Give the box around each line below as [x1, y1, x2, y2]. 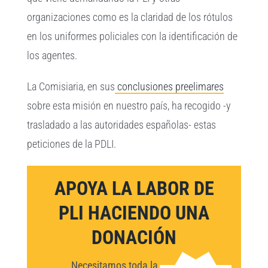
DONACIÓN [92, 226, 176, 249]
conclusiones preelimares [115, 80, 224, 93]
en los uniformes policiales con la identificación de [27, 29, 238, 42]
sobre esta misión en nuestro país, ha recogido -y [27, 99, 232, 112]
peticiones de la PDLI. [27, 137, 117, 150]
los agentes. [27, 48, 78, 62]
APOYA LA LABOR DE [54, 176, 214, 200]
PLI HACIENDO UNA [59, 201, 209, 224]
